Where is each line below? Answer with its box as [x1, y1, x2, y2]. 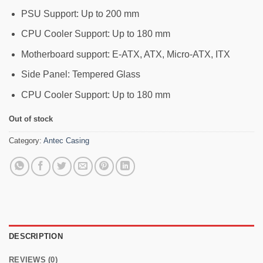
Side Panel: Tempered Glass [21, 69, 140, 80]
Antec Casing [43, 136, 89, 145]
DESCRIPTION [9, 232, 63, 241]
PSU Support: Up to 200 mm [21, 8, 139, 19]
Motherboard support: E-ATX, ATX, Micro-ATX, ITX [21, 49, 230, 59]
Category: [9, 136, 43, 145]
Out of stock [9, 114, 53, 123]
